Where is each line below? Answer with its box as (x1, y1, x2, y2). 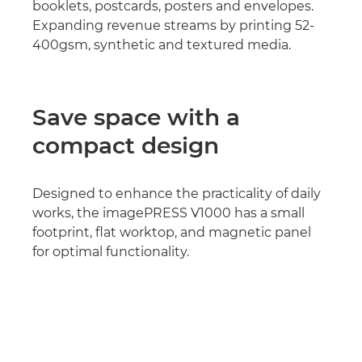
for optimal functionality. (32, 244, 189, 259)
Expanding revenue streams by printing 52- (32, 18, 314, 33)
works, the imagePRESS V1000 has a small (32, 205, 305, 221)
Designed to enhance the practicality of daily (32, 186, 321, 201)
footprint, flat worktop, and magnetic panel (32, 225, 311, 240)
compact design (32, 132, 219, 159)
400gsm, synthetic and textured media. (32, 37, 291, 53)
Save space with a (32, 103, 240, 131)
